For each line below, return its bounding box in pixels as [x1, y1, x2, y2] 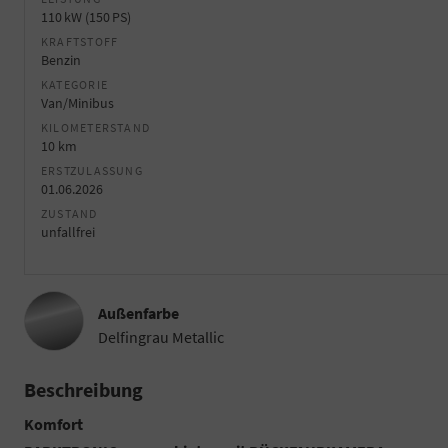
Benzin [41, 50, 81, 69]
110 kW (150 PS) [41, 7, 131, 26]
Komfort [24, 413, 83, 434]
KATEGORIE [41, 76, 109, 92]
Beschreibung [24, 376, 143, 402]
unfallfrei [41, 222, 95, 241]
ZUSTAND [41, 205, 98, 221]
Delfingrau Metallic [98, 326, 224, 347]
